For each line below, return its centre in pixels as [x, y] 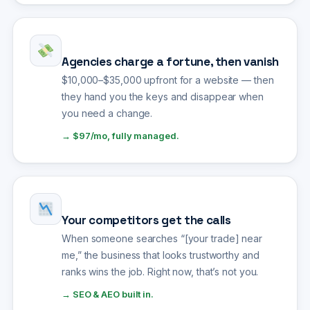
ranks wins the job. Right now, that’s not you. [160, 272]
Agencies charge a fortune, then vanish [171, 62]
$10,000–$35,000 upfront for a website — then [168, 80]
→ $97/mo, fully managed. [120, 136]
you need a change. [107, 113]
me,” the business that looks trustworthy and [161, 255]
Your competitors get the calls [146, 220]
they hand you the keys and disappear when [163, 97]
